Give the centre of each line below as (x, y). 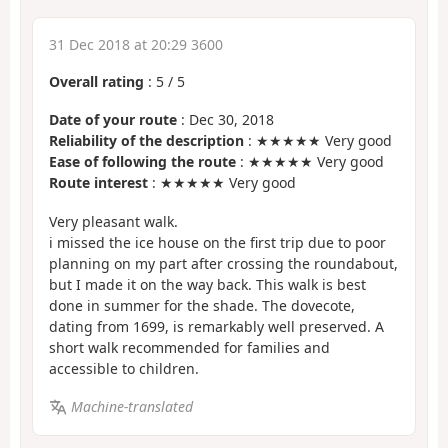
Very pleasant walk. (113, 221)
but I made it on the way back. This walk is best (207, 284)
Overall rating (96, 81)
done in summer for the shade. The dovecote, (202, 305)
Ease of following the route (142, 162)
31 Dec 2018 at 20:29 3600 (136, 44)
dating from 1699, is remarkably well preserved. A (216, 326)
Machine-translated (131, 407)
